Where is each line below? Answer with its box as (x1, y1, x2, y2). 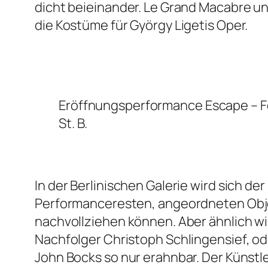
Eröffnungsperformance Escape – (59, 96, 260, 115)
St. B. (59, 114, 87, 133)
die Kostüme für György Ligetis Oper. (35, 16, 248, 35)
